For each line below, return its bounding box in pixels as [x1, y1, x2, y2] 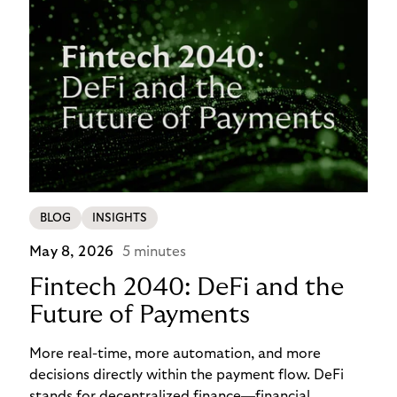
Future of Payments [29, 302, 251, 329]
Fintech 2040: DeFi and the [29, 275, 345, 301]
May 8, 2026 [29, 245, 114, 260]
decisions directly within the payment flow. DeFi [29, 368, 345, 383]
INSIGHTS [92, 212, 148, 225]
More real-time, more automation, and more [29, 346, 322, 362]
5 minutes [122, 245, 187, 260]
